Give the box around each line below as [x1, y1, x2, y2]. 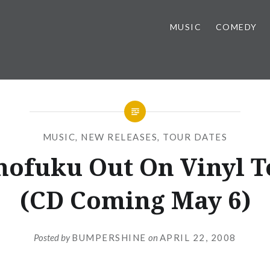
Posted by [34, 231, 72, 243]
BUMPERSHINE [72, 231, 146, 243]
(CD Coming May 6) [19, 183, 251, 216]
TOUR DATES [163, 131, 228, 142]
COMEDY [215, 22, 257, 32]
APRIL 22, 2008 [159, 231, 236, 243]
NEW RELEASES [81, 131, 158, 142]
